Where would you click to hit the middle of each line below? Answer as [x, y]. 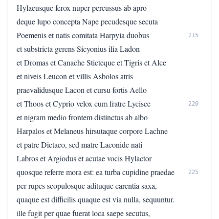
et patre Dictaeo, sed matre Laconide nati [79, 144]
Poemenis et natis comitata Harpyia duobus [83, 35]
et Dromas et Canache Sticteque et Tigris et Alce [91, 62]
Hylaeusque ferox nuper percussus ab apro [82, 8]
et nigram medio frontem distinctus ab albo [82, 117]
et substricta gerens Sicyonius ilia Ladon [78, 49]
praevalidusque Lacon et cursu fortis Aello [82, 90]
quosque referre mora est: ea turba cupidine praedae [96, 172]
